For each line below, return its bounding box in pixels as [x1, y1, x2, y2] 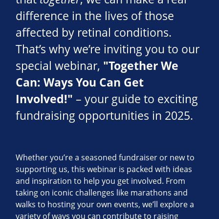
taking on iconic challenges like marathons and [16, 187, 188, 198]
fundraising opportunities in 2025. [16, 108, 193, 124]
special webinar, [16, 58, 103, 74]
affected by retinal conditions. [16, 25, 172, 41]
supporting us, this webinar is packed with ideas [16, 164, 192, 175]
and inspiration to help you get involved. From [16, 175, 185, 187]
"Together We [103, 58, 178, 74]
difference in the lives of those [16, 8, 174, 24]
